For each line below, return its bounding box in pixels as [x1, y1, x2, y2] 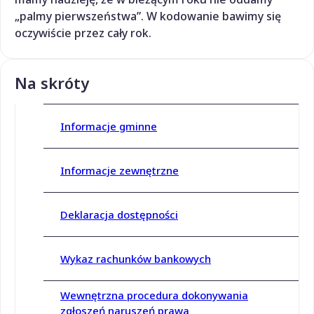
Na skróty [15, 71, 89, 93]
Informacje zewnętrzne [60, 163, 179, 178]
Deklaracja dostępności [60, 207, 178, 222]
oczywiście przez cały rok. [15, 25, 151, 41]
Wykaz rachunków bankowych [60, 252, 211, 266]
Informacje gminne [60, 119, 157, 134]
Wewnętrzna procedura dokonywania [60, 288, 248, 303]
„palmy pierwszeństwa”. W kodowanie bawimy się [15, 8, 281, 24]
